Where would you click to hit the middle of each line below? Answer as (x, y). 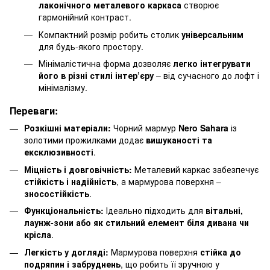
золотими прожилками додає (85, 140)
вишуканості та (179, 140)
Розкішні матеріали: (67, 128)
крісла (38, 235)
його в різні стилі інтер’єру (96, 76)
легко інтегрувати (212, 64)
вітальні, (224, 211)
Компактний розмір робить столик (110, 34)
